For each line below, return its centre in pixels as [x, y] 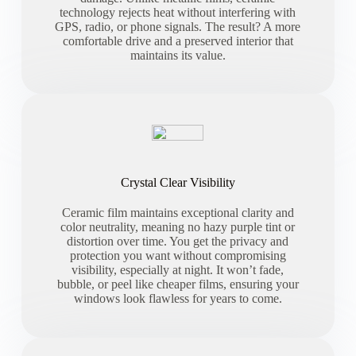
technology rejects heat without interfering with [178, 12]
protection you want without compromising [178, 256]
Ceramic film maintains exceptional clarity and [178, 213]
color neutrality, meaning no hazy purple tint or [178, 227]
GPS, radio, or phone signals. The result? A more [178, 26]
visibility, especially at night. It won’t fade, [178, 270]
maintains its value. [178, 55]
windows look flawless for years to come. [178, 299]
